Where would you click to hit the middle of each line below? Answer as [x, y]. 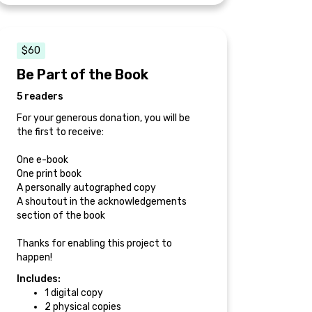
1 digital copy [74, 292]
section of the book [61, 215]
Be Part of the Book [83, 74]
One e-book [42, 159]
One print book [49, 173]
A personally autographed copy [86, 187]
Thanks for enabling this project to [94, 243]
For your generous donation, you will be [103, 118]
